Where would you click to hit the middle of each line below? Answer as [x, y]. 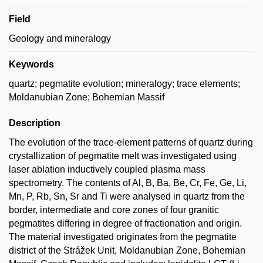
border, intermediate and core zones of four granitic [114, 210]
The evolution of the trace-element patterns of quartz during [131, 142]
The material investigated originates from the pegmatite [123, 237]
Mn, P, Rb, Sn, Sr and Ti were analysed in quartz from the [127, 196]
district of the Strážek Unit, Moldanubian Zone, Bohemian [127, 250]
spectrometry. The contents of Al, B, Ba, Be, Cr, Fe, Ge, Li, [128, 183]
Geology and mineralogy [60, 38]
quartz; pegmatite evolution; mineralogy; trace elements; [124, 83]
